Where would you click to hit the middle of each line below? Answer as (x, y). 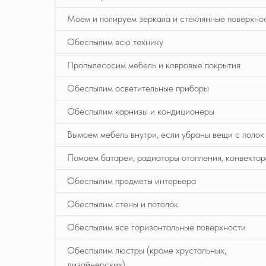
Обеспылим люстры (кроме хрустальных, (147, 250)
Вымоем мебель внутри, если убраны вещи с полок (166, 134)
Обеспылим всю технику (115, 42)
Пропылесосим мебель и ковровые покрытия (154, 65)
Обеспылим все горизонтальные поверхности (156, 227)
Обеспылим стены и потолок (123, 204)
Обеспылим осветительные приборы (138, 88)
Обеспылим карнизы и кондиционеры (141, 111)
